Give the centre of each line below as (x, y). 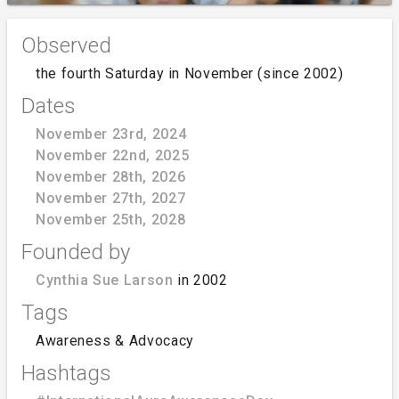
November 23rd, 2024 (111, 134)
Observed (66, 45)
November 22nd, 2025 (113, 155)
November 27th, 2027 (111, 198)
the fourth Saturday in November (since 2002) (190, 73)
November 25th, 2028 (111, 219)
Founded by (76, 252)
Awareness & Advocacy (115, 340)
